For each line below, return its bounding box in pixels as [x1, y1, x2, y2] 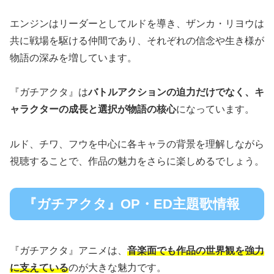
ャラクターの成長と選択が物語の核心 [10, 104, 176, 115]
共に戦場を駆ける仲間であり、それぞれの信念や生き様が [10, 35, 264, 46]
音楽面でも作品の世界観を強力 [127, 245, 264, 256]
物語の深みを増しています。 [10, 52, 137, 63]
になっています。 [176, 104, 254, 115]
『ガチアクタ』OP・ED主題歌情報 [23, 196, 240, 212]
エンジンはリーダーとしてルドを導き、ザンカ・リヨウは [10, 18, 264, 29]
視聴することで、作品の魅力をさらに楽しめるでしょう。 [10, 156, 264, 167]
